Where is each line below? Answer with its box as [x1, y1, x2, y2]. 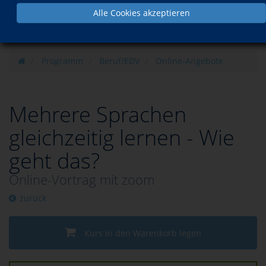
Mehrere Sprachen [9, 100, 186, 129]
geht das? [9, 146, 100, 176]
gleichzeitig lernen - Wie [9, 123, 235, 153]
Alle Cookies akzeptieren [93, 7, 190, 18]
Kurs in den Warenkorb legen [84, 227, 201, 239]
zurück [20, 192, 46, 204]
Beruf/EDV [99, 55, 140, 67]
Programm [42, 55, 83, 67]
